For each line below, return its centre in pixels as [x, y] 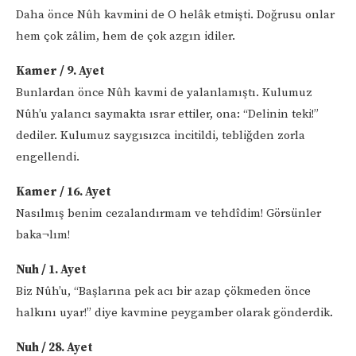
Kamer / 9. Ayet [60, 71]
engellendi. [48, 157]
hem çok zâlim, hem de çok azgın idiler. [126, 36]
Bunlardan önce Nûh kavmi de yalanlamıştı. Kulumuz [164, 92]
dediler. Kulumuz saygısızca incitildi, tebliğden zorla [161, 135]
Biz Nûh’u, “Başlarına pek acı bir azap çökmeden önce [163, 291]
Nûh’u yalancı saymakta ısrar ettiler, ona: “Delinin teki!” [167, 114]
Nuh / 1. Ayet [51, 269]
